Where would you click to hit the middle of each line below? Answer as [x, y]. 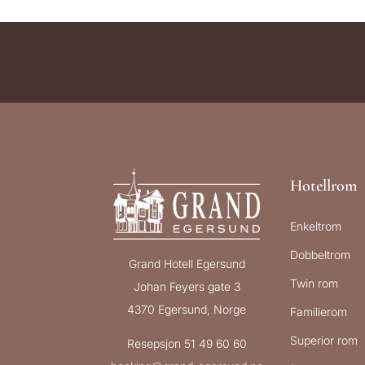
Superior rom [323, 341]
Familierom [318, 312]
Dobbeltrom [320, 255]
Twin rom [314, 284]
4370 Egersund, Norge [187, 309]
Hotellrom [323, 186]
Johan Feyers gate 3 [187, 286]
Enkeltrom [315, 226]
